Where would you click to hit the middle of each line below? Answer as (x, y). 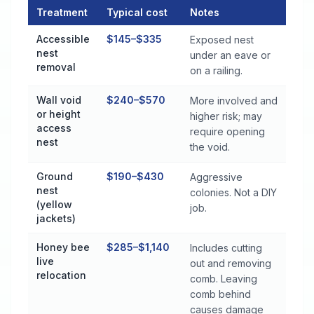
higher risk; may (226, 116)
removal (56, 67)
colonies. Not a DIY (233, 192)
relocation (61, 275)
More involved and (234, 101)
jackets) (56, 218)
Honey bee (63, 247)
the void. (210, 147)
